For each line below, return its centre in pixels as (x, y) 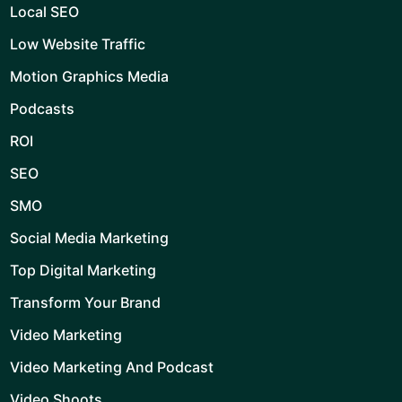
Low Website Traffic (78, 44)
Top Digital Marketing (83, 270)
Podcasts (42, 109)
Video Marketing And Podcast (112, 367)
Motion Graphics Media (89, 76)
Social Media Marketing (89, 238)
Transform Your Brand (85, 302)
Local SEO (44, 12)
